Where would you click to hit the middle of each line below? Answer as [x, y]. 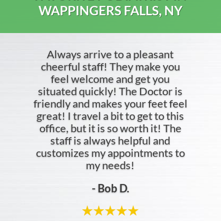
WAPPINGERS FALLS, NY [110, 10]
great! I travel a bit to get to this [110, 116]
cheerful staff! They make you [110, 66]
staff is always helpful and [110, 140]
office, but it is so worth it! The [110, 128]
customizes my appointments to [110, 153]
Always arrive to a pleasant [110, 54]
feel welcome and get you [110, 79]
